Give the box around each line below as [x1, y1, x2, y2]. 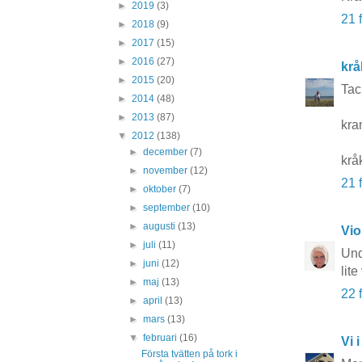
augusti [143, 221, 179, 232]
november [143, 165, 191, 176]
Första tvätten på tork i [141, 348, 238, 360]
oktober [143, 183, 179, 195]
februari [143, 332, 180, 343]
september [143, 202, 193, 213]
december [143, 146, 191, 158]
